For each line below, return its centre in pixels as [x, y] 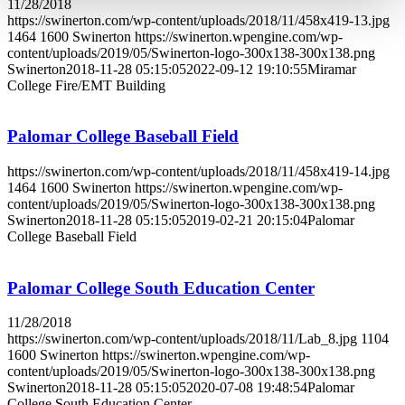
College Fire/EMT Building [86, 85]
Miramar [332, 69]
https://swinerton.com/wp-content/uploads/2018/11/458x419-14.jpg [198, 171]
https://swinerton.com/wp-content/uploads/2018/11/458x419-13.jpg [198, 20]
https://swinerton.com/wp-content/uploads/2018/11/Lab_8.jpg [182, 339]
